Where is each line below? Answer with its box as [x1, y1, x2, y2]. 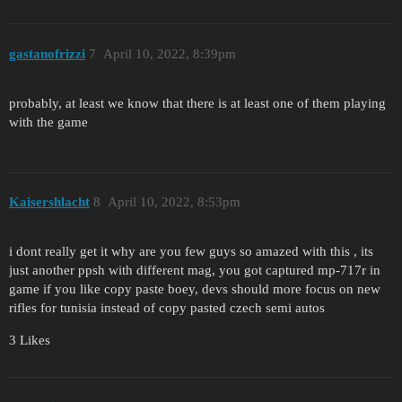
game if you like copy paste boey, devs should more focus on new [9, 281, 380, 296]
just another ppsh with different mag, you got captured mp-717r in [9, 262, 380, 277]
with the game [9, 114, 88, 129]
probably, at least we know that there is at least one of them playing [9, 95, 386, 110]
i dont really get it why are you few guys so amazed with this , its [9, 243, 373, 258]
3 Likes [9, 332, 50, 347]
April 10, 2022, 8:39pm [102, 46, 236, 61]
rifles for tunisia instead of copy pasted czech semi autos [9, 300, 325, 315]
